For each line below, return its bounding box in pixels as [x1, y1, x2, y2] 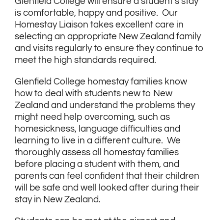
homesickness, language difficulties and [15, 124, 180, 134]
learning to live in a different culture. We [15, 136, 181, 146]
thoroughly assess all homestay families [15, 148, 179, 158]
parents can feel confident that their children [15, 171, 199, 181]
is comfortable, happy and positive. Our [15, 8, 178, 18]
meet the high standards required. [15, 55, 156, 65]
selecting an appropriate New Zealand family [15, 32, 201, 42]
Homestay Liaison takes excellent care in [15, 20, 184, 30]
